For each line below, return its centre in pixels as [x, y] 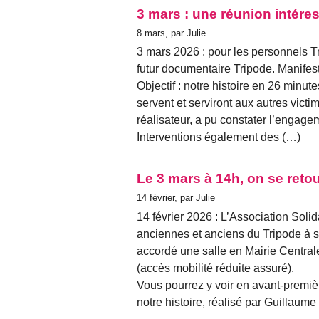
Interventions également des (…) [219, 137]
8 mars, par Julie [171, 33]
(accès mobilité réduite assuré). [215, 268]
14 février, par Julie [176, 198]
